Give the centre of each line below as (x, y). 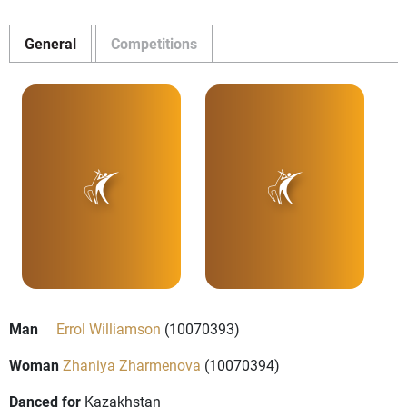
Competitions (154, 44)
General (50, 44)
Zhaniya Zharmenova (132, 365)
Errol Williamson (109, 329)
